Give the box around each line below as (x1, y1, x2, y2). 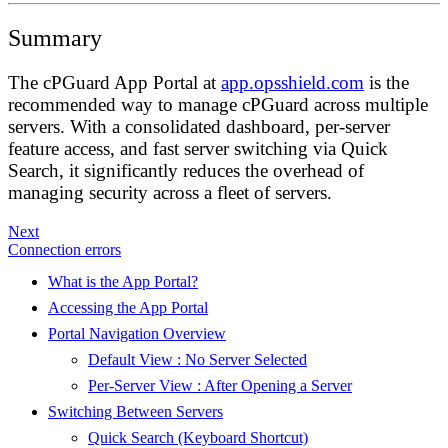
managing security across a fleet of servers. (8, 181, 332, 203)
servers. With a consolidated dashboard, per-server (8, 115, 390, 137)
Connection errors (8, 241, 121, 259)
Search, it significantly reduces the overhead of (8, 159, 364, 181)
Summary (8, 25, 102, 51)
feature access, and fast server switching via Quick (8, 137, 388, 159)
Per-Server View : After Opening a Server (88, 377, 352, 395)
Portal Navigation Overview (48, 325, 226, 343)
